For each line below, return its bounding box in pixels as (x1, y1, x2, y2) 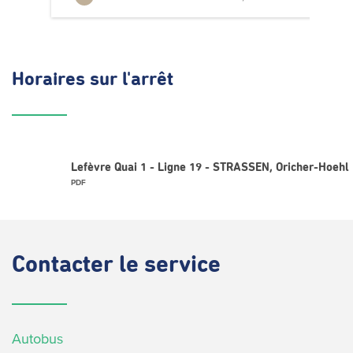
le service (119, 254, 221, 277)
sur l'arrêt (90, 70, 173, 89)
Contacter (12, 254, 119, 277)
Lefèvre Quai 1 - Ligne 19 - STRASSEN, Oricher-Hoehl (70, 162, 349, 173)
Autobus (12, 331, 63, 347)
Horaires (12, 70, 90, 89)
